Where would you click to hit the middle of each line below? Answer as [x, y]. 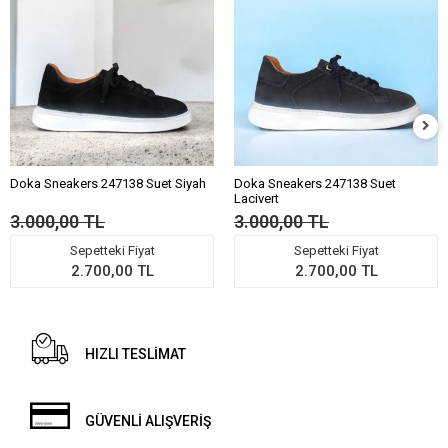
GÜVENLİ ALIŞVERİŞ [148, 421]
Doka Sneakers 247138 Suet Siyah [108, 184]
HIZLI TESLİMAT [136, 354]
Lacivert [256, 199]
